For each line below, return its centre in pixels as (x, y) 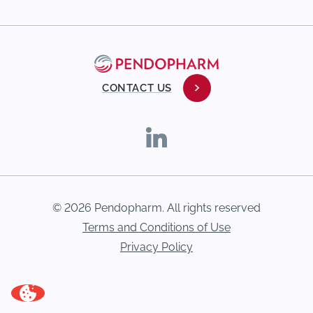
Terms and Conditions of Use (156, 227)
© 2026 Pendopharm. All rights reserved (156, 208)
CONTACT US (137, 88)
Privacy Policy (156, 247)
